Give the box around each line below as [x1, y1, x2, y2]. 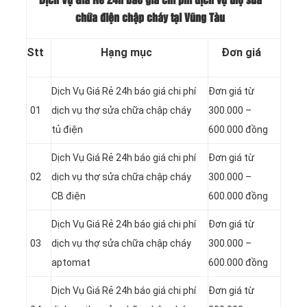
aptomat [51, 256, 90, 268]
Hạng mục [100, 45, 152, 59]
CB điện [51, 190, 86, 201]
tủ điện [51, 123, 83, 135]
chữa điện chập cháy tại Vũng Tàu [75, 13, 225, 24]
